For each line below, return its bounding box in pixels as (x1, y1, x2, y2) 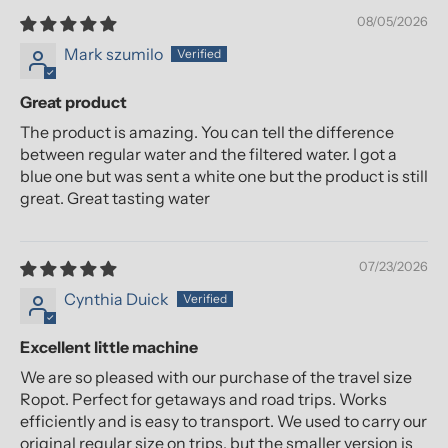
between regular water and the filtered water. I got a (20, 144, 397, 165)
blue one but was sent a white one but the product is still (20, 166, 428, 187)
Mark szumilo (64, 44, 163, 65)
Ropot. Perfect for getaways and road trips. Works (20, 389, 387, 410)
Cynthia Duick (64, 289, 169, 310)
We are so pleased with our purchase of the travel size (20, 367, 412, 388)
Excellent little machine (20, 337, 198, 358)
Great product (20, 92, 127, 113)
